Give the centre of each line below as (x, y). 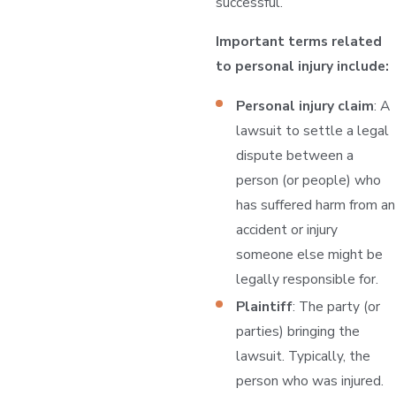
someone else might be (310, 255)
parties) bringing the (298, 331)
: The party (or (337, 307)
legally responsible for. (308, 279)
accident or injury (287, 230)
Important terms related (298, 41)
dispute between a (295, 156)
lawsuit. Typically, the (304, 356)
